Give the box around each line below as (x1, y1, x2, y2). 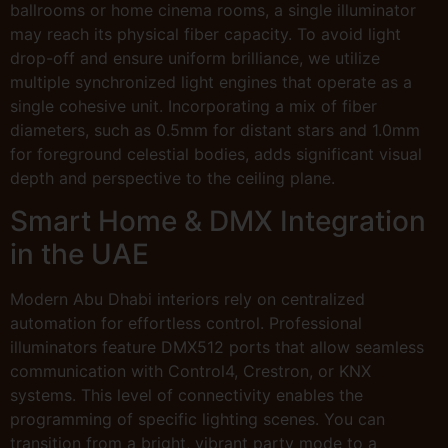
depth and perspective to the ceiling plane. (10, 168, 335, 189)
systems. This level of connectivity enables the (10, 384, 363, 405)
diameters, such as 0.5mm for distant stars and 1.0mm (10, 120, 420, 141)
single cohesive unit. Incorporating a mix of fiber (10, 96, 377, 117)
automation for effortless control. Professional (10, 312, 362, 333)
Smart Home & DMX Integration (10, 203, 426, 238)
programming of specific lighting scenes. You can (10, 408, 385, 429)
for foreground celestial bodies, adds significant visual (10, 144, 422, 165)
